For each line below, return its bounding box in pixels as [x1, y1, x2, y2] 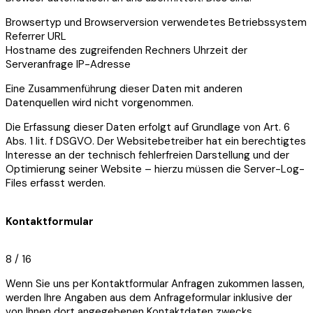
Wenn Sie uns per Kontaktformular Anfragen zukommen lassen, [6, 277, 305, 291]
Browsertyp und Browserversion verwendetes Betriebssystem [6, 15, 307, 29]
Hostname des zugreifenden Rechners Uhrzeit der [6, 43, 247, 57]
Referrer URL [6, 29, 66, 43]
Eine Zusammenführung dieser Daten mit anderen [6, 81, 242, 96]
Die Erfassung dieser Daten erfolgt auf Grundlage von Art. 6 [6, 119, 290, 134]
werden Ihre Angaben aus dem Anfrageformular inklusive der [6, 291, 292, 305]
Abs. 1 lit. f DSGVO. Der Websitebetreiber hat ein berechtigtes [6, 133, 306, 148]
